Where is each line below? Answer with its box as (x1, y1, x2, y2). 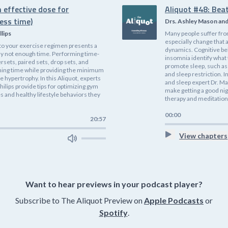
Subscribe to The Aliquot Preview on (15, 195, 144, 205)
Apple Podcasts (144, 195, 204, 205)
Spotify (99, 207, 128, 217)
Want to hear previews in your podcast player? (25, 179, 203, 189)
